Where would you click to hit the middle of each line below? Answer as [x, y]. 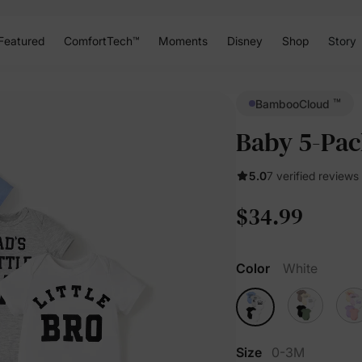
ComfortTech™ [101, 40]
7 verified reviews [313, 176]
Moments [183, 40]
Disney [244, 40]
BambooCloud [294, 103]
